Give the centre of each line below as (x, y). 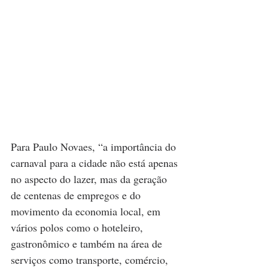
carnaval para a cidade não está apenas (96, 163)
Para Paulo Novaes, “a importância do (95, 147)
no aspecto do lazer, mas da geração (90, 179)
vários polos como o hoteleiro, (78, 228)
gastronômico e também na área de (88, 244)
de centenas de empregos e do (77, 195)
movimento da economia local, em (87, 211)
